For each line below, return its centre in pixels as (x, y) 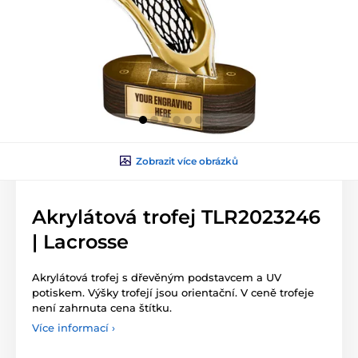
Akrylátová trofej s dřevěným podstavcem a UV (157, 277)
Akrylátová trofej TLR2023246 (176, 217)
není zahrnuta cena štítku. (102, 307)
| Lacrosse (80, 241)
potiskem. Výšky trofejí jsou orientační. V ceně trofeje (173, 292)
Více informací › (74, 327)
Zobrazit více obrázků (187, 161)
